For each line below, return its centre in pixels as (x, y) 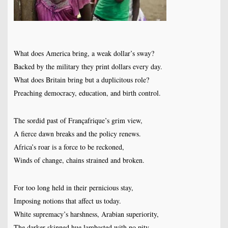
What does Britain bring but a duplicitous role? (81, 80)
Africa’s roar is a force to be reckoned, (69, 147)
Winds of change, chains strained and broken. (79, 160)
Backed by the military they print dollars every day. (88, 67)
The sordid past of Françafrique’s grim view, (78, 121)
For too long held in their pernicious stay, (73, 188)
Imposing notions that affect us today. (67, 201)
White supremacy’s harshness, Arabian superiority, (86, 214)
